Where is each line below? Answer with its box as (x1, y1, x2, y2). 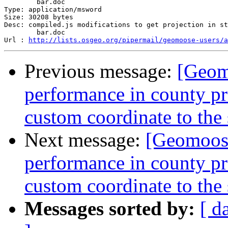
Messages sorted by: (24, 197, 195, 220)
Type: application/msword (4, 6, 102, 14)
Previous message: (24, 60, 177, 82)
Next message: (24, 129, 146, 151)
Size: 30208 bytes (4, 13, 73, 21)
